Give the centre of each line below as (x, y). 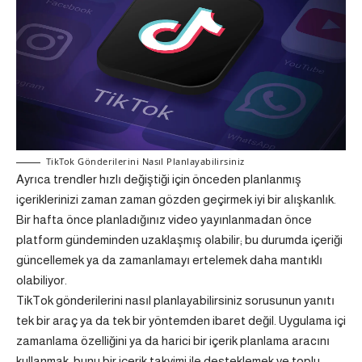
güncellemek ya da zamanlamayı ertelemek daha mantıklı (169, 259)
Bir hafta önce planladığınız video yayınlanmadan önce (164, 219)
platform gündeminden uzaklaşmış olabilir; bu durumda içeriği (179, 239)
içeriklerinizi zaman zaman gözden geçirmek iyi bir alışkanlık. (176, 199)
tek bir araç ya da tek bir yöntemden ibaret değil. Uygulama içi (181, 320)
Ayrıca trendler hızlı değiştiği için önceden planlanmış (159, 179)
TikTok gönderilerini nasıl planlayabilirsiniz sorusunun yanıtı (175, 300)
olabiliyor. (42, 280)
